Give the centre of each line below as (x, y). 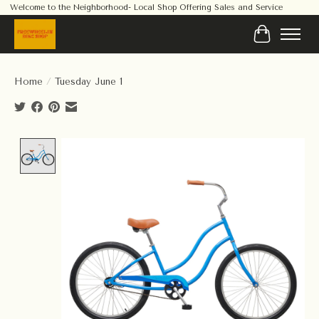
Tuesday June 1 (89, 81)
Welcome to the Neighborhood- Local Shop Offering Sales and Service (146, 8)
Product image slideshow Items (149, 145)
